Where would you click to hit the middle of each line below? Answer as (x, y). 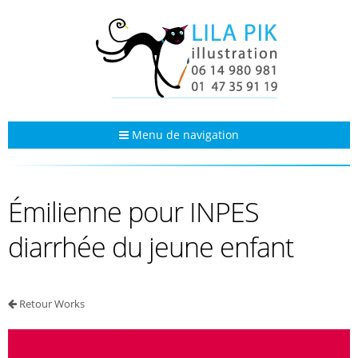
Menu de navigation (184, 135)
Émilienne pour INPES (133, 212)
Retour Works (52, 304)
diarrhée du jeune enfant (151, 247)
